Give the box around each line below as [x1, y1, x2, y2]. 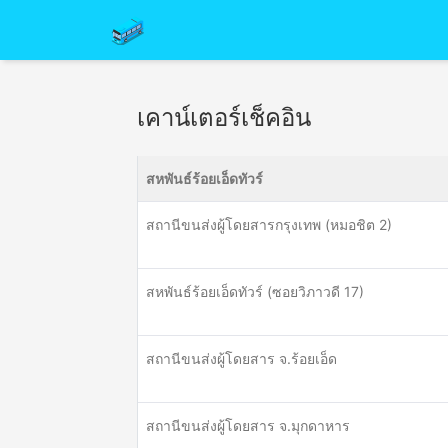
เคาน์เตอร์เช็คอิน [137, 103, 311, 132]
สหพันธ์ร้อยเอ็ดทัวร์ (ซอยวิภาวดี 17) [146, 283, 364, 300]
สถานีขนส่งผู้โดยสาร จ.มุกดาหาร [146, 417, 350, 434]
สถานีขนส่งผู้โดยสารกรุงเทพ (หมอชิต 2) [146, 216, 392, 233]
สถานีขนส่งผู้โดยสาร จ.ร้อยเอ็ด [146, 350, 337, 367]
